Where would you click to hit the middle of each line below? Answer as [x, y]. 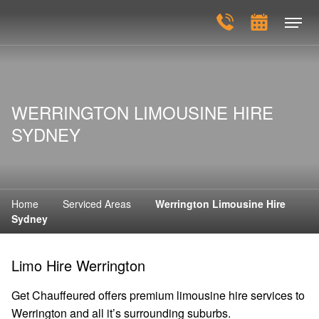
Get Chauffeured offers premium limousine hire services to [158, 295]
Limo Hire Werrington [78, 265]
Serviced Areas [97, 204]
